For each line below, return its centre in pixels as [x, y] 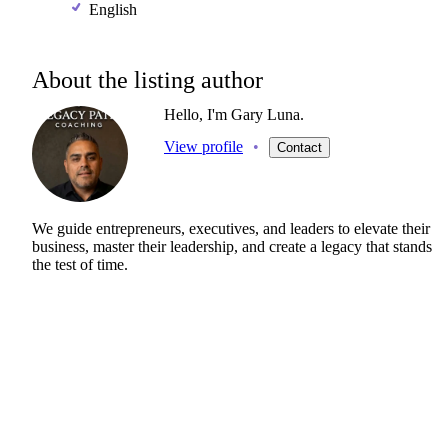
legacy [341, 246]
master [113, 246]
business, [60, 246]
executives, [224, 228]
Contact [299, 147]
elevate [376, 228]
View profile [203, 146]
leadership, [204, 246]
